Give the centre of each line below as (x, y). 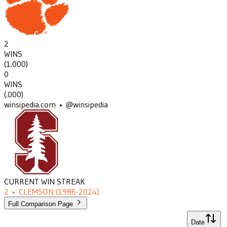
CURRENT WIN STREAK (45, 182)
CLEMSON (36, 192)
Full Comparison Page (41, 204)
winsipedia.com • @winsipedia (56, 105)
